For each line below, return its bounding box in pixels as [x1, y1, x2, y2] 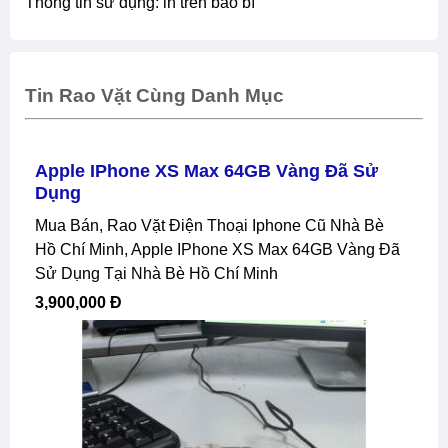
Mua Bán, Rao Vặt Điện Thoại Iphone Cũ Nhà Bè [35, 216, 48, 234]
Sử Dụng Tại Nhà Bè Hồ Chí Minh [35, 264, 278, 282]
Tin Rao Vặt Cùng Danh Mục [25, 84, 284, 106]
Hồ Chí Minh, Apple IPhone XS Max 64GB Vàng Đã [35, 240, 400, 258]
